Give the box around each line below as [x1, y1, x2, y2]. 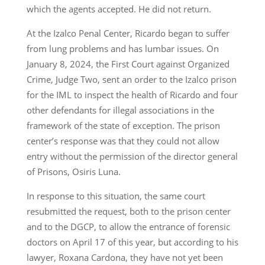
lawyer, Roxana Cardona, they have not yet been [26, 251, 223, 264]
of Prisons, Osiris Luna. [26, 166, 121, 178]
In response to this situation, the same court [26, 190, 205, 202]
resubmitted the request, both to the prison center [26, 205, 231, 218]
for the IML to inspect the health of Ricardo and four [26, 89, 238, 101]
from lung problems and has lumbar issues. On [26, 43, 219, 55]
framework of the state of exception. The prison [26, 119, 220, 132]
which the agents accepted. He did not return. [26, 3, 211, 15]
